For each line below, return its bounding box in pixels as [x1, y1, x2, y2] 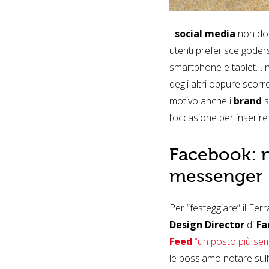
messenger [169, 166, 263, 187]
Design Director [169, 218, 244, 232]
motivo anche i [169, 94, 234, 108]
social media [175, 27, 235, 41]
